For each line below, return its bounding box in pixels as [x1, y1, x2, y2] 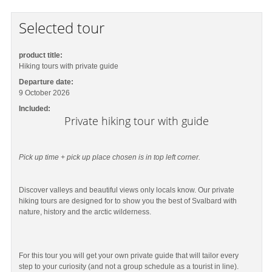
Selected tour [19, 18, 105, 38]
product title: [19, 51, 63, 59]
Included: [19, 104, 51, 113]
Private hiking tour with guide [64, 114, 209, 128]
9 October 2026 [19, 89, 70, 97]
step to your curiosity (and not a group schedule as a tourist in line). [19, 262, 239, 271]
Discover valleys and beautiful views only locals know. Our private [19, 185, 235, 194]
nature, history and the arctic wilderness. [19, 207, 152, 216]
